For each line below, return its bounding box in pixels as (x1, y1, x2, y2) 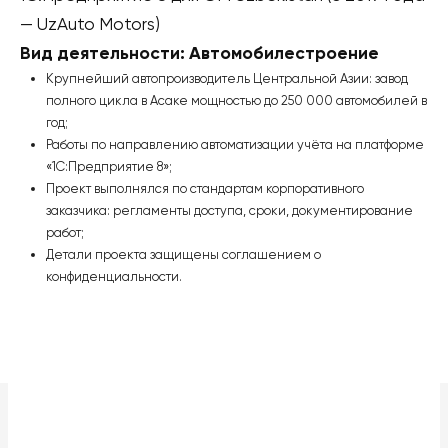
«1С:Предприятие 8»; (46, 158, 172, 174)
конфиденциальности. (46, 268, 182, 284)
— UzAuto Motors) (20, 13, 160, 34)
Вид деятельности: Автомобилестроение (20, 41, 379, 64)
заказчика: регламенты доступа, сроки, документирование (46, 202, 413, 218)
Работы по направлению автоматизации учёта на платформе (46, 136, 424, 152)
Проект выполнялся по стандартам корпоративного (46, 180, 364, 196)
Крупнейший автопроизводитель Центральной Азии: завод (46, 70, 408, 86)
